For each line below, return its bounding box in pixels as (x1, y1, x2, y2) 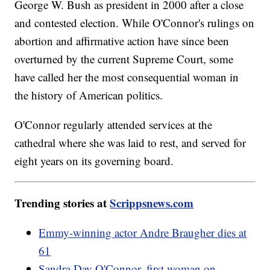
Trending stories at (14, 194, 110, 211)
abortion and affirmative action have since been (14, 33, 230, 48)
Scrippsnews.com (110, 194, 194, 211)
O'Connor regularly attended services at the (14, 116, 213, 132)
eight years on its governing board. (14, 152, 174, 168)
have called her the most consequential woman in (14, 69, 239, 84)
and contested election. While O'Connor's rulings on (14, 14, 255, 30)
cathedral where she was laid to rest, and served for (14, 134, 246, 150)
